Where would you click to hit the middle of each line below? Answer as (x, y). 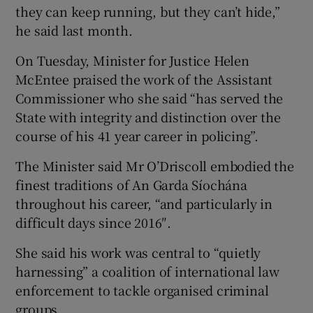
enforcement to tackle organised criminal (142, 290)
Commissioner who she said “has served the (150, 98)
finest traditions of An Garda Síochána (131, 185)
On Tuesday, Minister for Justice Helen (132, 60)
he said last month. (74, 30)
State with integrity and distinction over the (148, 117)
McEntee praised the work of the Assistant (144, 79)
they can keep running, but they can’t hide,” (148, 12)
